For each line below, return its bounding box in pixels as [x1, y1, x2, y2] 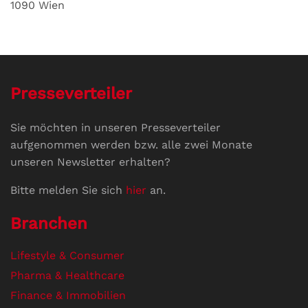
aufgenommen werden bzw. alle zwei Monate [10, 137, 252, 151]
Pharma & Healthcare [10, 268, 124, 282]
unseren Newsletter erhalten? [10, 155, 170, 168]
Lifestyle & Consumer [10, 248, 124, 262]
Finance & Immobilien [10, 288, 126, 302]
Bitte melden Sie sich [10, 183, 126, 197]
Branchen [10, 213, 87, 233]
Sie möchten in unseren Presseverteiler [10, 120, 221, 134]
